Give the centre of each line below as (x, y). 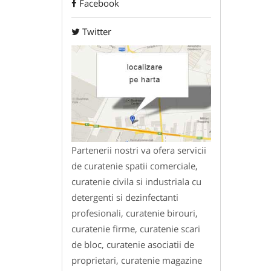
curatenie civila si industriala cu (136, 182)
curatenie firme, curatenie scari (136, 229)
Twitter (97, 32)
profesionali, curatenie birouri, (135, 213)
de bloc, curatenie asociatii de (133, 245)
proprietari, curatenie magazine (137, 260)
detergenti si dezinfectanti (125, 198)
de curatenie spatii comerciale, (135, 166)
